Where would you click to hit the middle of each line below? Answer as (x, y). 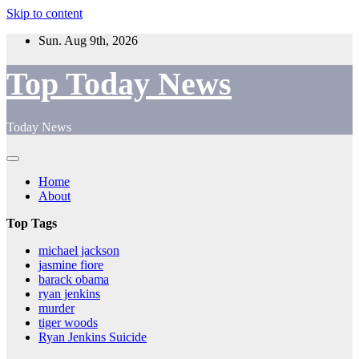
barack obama (74, 279)
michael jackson (79, 250)
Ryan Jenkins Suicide (93, 337)
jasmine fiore (71, 264)
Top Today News (119, 84)
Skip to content (44, 13)
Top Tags (32, 223)
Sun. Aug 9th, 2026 (88, 40)
